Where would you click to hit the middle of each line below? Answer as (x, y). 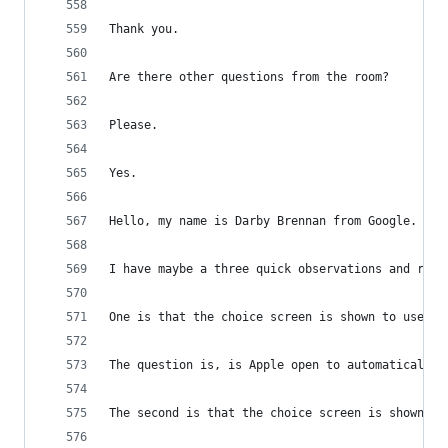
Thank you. (144, 29)
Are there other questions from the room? (249, 77)
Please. (133, 125)
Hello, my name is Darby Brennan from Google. (263, 221)
